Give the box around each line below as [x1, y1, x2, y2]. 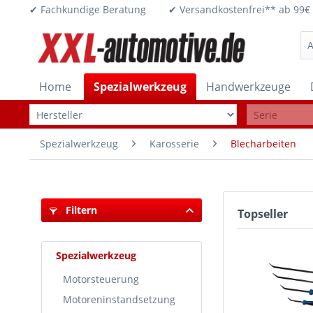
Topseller [238, 206, 288, 221]
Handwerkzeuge [206, 79, 291, 94]
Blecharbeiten [231, 137, 296, 150]
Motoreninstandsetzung [63, 293, 175, 306]
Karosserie [150, 137, 199, 150]
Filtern [63, 203, 97, 217]
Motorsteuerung [63, 272, 139, 286]
